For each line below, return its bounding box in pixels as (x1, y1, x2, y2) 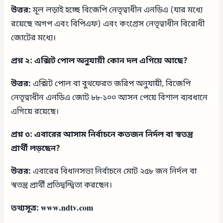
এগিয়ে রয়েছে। (11, 106, 59, 117)
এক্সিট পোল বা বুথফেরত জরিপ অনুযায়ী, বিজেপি (31, 78, 191, 90)
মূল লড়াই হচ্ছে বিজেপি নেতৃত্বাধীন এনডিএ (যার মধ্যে (31, 4, 203, 16)
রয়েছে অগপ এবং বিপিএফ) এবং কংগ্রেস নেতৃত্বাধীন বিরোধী (11, 18, 205, 30)
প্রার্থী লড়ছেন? (11, 143, 61, 154)
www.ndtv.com (41, 203, 94, 214)
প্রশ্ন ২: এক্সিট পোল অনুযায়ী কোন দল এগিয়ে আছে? (11, 55, 188, 67)
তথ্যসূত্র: (11, 203, 39, 214)
